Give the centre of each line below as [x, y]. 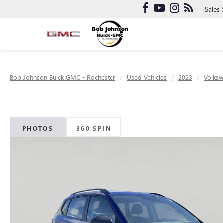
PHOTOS [38, 128]
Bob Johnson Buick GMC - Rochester [63, 77]
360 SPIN [94, 128]
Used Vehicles [147, 77]
